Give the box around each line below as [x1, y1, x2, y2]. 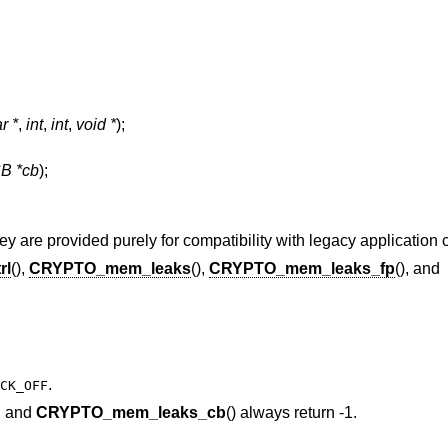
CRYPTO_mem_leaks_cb [35, 403, 226, 421]
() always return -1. [225, 403, 357, 421]
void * [75, 116, 116, 134]
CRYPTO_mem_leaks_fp [208, 259, 395, 277]
